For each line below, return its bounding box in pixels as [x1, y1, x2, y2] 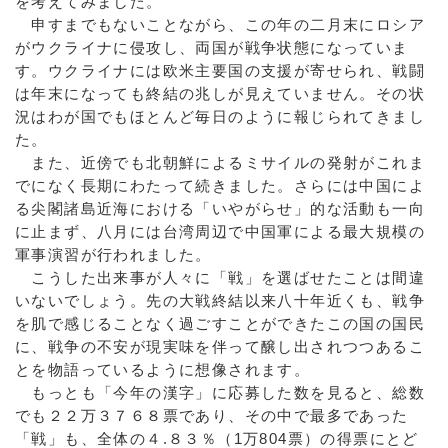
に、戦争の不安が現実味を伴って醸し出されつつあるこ [15, 338, 425, 355]
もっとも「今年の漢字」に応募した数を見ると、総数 [15, 384, 425, 401]
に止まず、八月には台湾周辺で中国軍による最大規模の [15, 223, 426, 240]
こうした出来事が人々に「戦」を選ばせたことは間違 [15, 269, 425, 286]
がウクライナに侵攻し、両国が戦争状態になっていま [15, 39, 409, 56]
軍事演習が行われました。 [15, 246, 212, 263]
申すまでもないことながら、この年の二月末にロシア [15, 16, 425, 33]
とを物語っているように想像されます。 [15, 361, 311, 378]
